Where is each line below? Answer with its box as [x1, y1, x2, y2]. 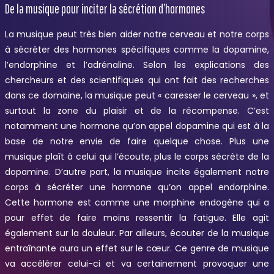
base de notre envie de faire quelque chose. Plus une [5, 135, 269, 148]
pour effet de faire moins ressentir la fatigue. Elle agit [5, 212, 269, 224]
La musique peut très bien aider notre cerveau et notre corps [5, 28, 269, 41]
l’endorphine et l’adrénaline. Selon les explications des [5, 59, 269, 72]
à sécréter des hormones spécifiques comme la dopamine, [5, 43, 269, 56]
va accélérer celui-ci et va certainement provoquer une [5, 257, 269, 270]
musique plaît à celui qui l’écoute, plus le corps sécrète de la [5, 150, 269, 163]
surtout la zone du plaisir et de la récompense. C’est [5, 105, 269, 117]
